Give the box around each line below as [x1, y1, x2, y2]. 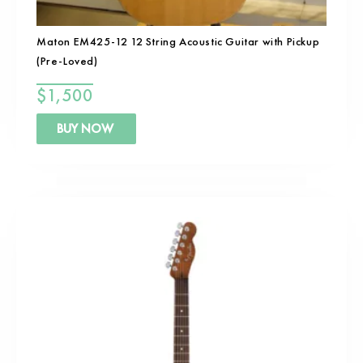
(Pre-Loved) [36, 53, 98, 69]
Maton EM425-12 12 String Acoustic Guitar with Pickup [36, 34, 320, 49]
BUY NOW [57, 120, 113, 138]
